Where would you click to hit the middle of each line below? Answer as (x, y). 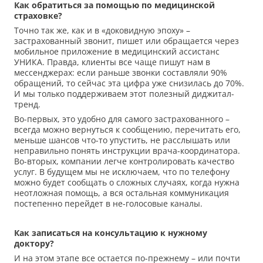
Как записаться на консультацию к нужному (111, 233)
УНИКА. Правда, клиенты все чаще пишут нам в (112, 62)
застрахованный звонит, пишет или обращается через (127, 41)
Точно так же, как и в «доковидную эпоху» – (102, 31)
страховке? (38, 16)
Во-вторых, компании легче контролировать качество (124, 161)
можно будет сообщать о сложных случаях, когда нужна (127, 183)
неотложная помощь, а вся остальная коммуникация (122, 193)
